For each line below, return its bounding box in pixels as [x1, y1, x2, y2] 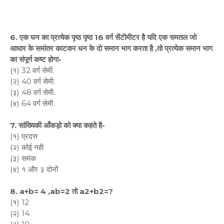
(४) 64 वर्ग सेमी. [10, 98, 54, 108]
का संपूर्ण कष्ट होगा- [10, 54, 61, 64]
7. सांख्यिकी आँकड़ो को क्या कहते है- [10, 120, 105, 130]
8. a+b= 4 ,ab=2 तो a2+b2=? [10, 186, 113, 196]
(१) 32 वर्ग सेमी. [10, 65, 72, 75]
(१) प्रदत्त [10, 131, 75, 141]
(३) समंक [10, 153, 70, 163]
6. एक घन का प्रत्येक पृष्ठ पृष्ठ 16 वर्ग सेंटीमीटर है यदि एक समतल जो [10, 32, 196, 42]
